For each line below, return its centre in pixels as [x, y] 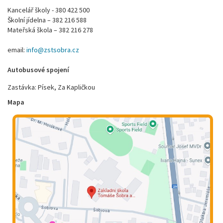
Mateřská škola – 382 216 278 [50, 30]
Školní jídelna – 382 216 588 [47, 20]
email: [17, 50]
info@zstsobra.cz [53, 50]
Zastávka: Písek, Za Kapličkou [51, 87]
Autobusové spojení [38, 70]
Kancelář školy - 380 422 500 [49, 10]
